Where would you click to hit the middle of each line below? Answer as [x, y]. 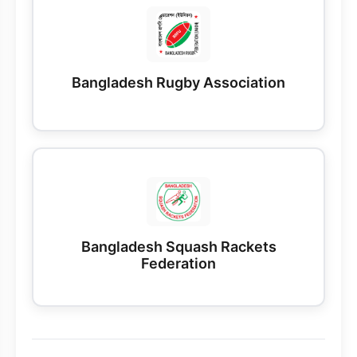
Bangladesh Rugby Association [178, 83]
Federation [178, 263]
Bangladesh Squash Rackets [178, 246]
